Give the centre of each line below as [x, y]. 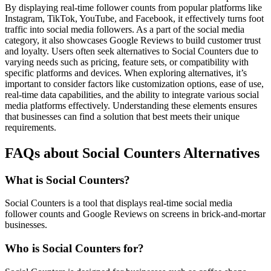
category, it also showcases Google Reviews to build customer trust [133, 40]
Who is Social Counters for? [74, 249]
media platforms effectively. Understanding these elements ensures [131, 105]
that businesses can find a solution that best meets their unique [122, 116]
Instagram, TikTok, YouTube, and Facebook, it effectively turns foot [134, 18]
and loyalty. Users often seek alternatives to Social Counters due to [132, 51]
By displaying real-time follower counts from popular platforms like [133, 7]
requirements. [31, 127]
